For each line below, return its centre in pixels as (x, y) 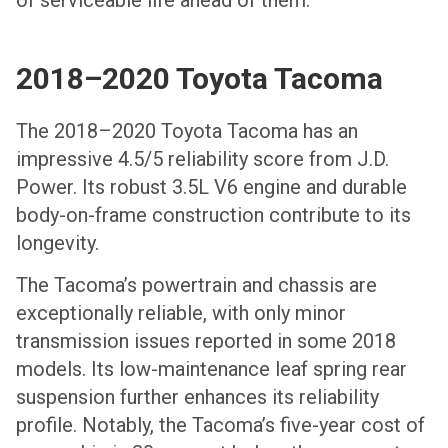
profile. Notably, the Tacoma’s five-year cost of (220, 425)
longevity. (57, 242)
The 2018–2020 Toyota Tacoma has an (187, 130)
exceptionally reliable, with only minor (181, 313)
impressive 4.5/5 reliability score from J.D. (202, 158)
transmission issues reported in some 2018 (206, 341)
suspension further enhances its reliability (197, 397)
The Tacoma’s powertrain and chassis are (196, 285)
